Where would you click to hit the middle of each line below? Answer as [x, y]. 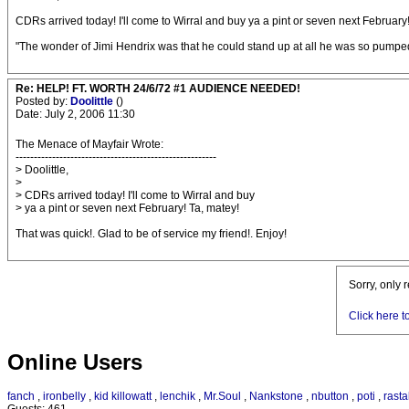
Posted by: [43, 101]
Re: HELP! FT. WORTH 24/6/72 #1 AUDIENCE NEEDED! [158, 89]
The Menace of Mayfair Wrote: [89, 144]
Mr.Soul [222, 397]
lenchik [178, 397]
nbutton [330, 397]
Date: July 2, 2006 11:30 [75, 114]
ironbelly [64, 397]
